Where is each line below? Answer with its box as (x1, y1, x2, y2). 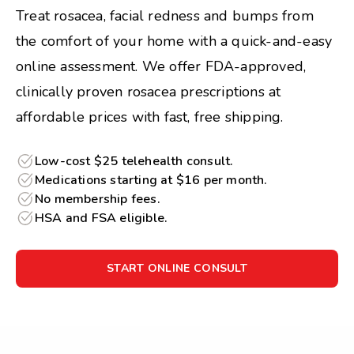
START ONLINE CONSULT (107, 261, 247, 276)
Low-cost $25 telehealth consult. (35, 153, 234, 170)
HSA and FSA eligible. (35, 209, 168, 227)
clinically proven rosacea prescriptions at (16, 82, 281, 101)
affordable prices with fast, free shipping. (16, 107, 284, 126)
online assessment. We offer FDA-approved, (16, 57, 307, 76)
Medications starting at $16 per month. (35, 171, 268, 189)
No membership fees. (35, 190, 160, 208)
